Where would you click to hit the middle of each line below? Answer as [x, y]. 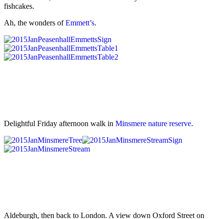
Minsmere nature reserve [153, 124]
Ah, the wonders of [35, 23]
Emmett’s [80, 23]
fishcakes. [19, 6]
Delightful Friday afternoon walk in [60, 124]
